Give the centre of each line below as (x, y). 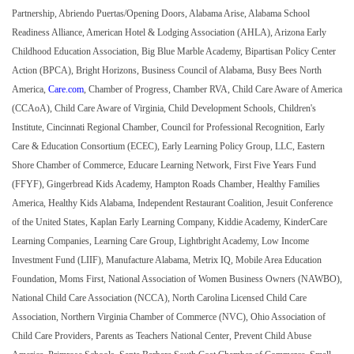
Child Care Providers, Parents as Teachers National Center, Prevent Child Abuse (162, 336)
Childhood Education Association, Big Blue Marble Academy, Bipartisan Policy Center (174, 52)
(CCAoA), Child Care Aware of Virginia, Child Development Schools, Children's (164, 109)
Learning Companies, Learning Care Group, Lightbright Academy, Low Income (160, 241)
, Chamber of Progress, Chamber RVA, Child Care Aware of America (213, 90)
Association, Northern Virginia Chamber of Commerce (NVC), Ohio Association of (169, 317)
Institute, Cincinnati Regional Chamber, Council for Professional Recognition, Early (168, 128)
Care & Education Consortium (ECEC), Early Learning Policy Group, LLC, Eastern (168, 147)
